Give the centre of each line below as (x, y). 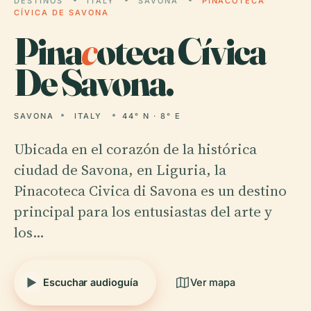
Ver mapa (213, 282)
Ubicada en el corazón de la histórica (135, 149)
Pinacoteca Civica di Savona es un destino (150, 191)
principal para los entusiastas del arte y (143, 211)
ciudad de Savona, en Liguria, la (120, 170)
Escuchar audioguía (91, 282)
